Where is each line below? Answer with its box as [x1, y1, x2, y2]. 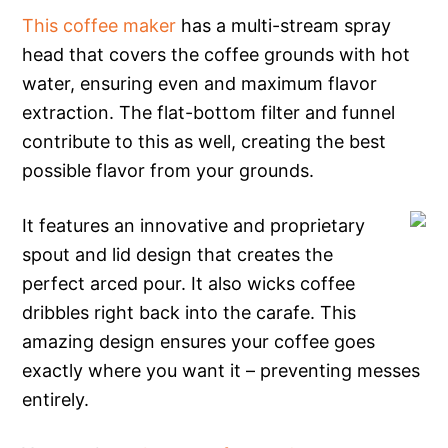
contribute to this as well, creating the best [22, 130, 387, 152]
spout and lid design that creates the [22, 243, 334, 265]
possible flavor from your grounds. [22, 159, 315, 181]
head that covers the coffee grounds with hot [22, 43, 411, 65]
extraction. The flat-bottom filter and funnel [22, 101, 396, 123]
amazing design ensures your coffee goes [22, 330, 376, 352]
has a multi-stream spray [176, 14, 392, 36]
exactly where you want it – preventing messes [22, 359, 421, 381]
